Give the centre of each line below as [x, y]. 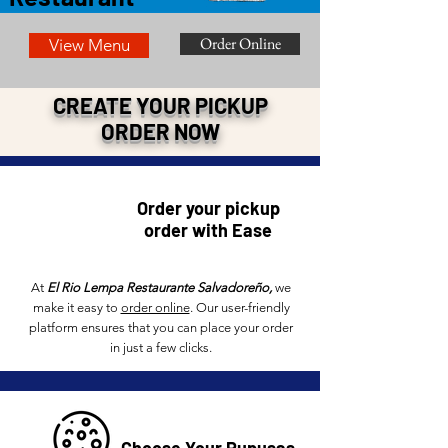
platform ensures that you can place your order [161, 327]
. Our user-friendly [239, 307]
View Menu [89, 45]
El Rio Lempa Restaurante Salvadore [150, 287]
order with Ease [208, 230]
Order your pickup [208, 208]
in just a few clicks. [161, 347]
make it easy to [76, 307]
